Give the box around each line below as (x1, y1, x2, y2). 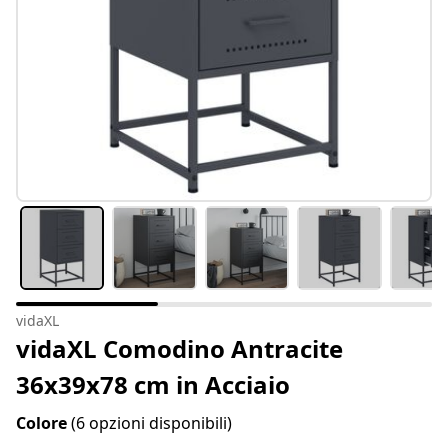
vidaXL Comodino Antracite (16, 332, 343, 366)
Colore (16, 412, 71, 435)
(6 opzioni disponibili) (71, 412, 232, 435)
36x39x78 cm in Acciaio (16, 368, 290, 402)
